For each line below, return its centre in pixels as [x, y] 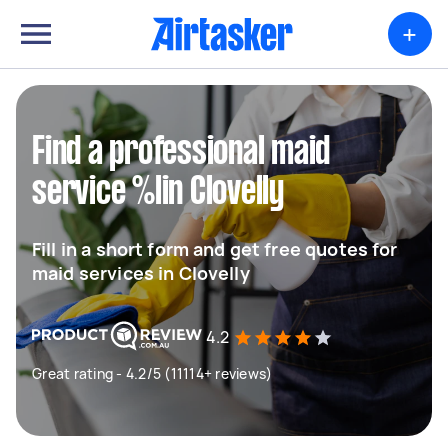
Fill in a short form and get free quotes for [215, 249]
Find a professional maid [181, 153]
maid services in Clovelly [141, 273]
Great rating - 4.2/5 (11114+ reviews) [152, 373]
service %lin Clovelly [158, 193]
